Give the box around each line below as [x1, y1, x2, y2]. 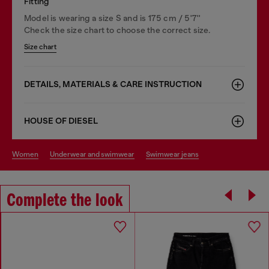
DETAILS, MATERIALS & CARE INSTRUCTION [24, 79, 202, 89]
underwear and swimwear [55, 150, 134, 159]
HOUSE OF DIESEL [24, 115, 98, 126]
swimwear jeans [150, 150, 199, 159]
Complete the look [7, 191, 123, 211]
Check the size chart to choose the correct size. [24, 25, 211, 35]
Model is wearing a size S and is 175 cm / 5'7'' [24, 13, 201, 23]
